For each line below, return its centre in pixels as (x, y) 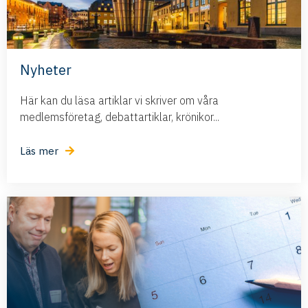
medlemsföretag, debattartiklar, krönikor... (120, 117)
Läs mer (39, 151)
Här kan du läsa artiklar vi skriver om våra (119, 101)
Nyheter (46, 70)
